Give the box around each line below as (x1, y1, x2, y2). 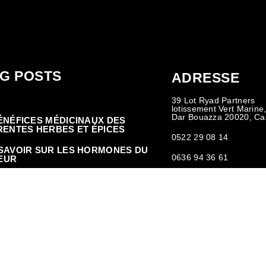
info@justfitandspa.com (171, 173, 263, 183)
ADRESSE (171, 71, 240, 86)
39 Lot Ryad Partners (171, 96, 255, 106)
